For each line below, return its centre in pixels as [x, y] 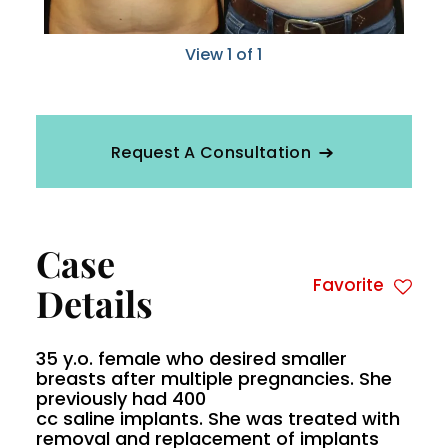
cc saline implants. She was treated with [218, 419]
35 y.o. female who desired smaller [191, 359]
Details [94, 303]
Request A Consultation [210, 153]
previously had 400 [121, 399]
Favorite [348, 285]
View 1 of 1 [224, 55]
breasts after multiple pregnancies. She [214, 379]
